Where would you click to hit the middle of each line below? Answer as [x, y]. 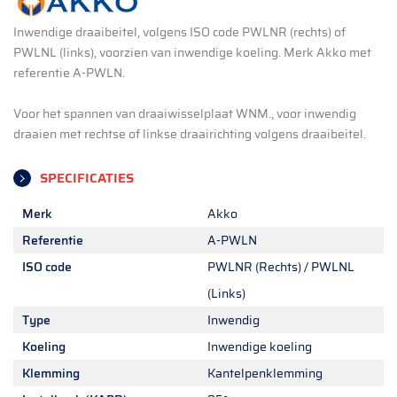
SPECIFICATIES [87, 179]
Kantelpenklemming [265, 374]
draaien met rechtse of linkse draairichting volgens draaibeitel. [190, 134]
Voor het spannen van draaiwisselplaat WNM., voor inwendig [185, 114]
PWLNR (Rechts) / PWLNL [281, 267]
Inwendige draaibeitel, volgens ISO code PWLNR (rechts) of [179, 32]
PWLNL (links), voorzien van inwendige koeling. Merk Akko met [192, 53]
